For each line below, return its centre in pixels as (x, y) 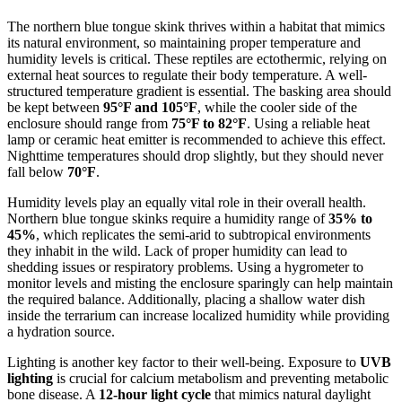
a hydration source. (61, 331)
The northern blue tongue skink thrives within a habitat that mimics (196, 26)
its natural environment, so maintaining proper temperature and (184, 42)
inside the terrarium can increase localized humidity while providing (198, 315)
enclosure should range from (89, 123)
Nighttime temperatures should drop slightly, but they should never (195, 155)
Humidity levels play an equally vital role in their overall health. (187, 202)
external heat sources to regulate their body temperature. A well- (187, 74)
